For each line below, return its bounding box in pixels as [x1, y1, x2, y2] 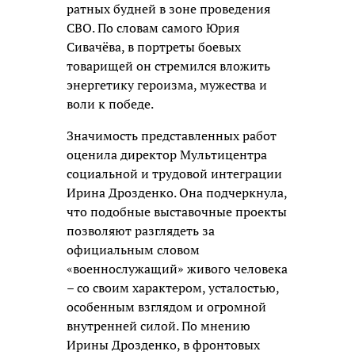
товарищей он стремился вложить [67, 57, 270, 75]
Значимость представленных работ [67, 127, 277, 145]
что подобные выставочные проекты [67, 203, 287, 221]
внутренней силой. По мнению [67, 317, 250, 335]
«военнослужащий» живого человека [67, 260, 288, 278]
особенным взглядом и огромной [67, 298, 266, 316]
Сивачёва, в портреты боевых [67, 38, 241, 56]
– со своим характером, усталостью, [67, 279, 279, 297]
